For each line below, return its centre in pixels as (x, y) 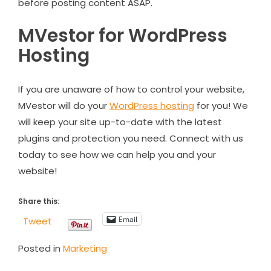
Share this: (39, 201)
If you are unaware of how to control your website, (131, 89)
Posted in (41, 249)
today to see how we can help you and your (117, 154)
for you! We (221, 105)
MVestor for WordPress (123, 35)
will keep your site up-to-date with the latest (120, 122)
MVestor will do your (64, 105)
